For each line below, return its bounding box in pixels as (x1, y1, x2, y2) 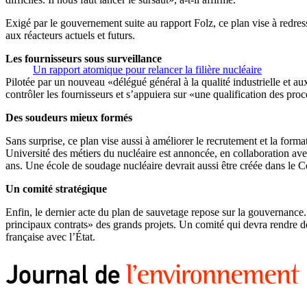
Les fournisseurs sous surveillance (5, 53, 162, 65)
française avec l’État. (5, 231, 95, 243)
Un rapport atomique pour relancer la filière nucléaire (33, 64, 262, 76)
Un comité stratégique (5, 183, 107, 195)
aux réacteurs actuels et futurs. (5, 29, 135, 42)
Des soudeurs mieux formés (5, 112, 132, 124)
